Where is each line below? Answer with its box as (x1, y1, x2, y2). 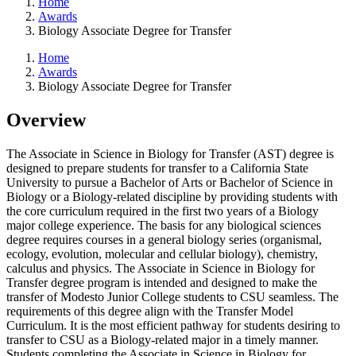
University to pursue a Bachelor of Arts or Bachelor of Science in (6, 175, 333, 189)
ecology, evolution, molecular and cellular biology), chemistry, (6, 246, 318, 261)
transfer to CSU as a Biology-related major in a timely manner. (6, 332, 319, 346)
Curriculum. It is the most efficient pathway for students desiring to (6, 318, 340, 332)
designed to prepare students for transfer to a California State (6, 161, 308, 175)
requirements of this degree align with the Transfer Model (6, 304, 293, 318)
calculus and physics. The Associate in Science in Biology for (6, 261, 315, 275)
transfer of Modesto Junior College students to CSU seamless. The (6, 289, 339, 304)
